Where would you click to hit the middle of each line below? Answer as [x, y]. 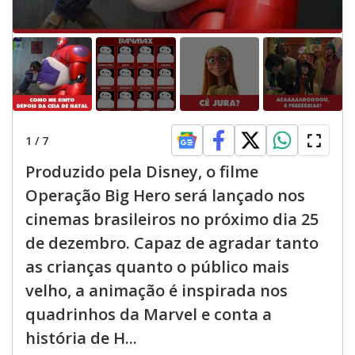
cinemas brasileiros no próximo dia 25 [172, 219]
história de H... [81, 338]
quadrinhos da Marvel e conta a [149, 314]
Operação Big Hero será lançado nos [165, 195]
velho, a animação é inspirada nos [157, 290]
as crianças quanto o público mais [157, 267]
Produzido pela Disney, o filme [142, 172]
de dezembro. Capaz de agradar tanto [172, 243]
